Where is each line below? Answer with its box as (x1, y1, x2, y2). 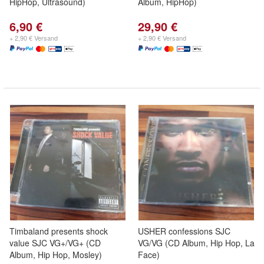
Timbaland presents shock (9, 225, 108, 237)
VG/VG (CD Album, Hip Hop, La (138, 237, 255, 249)
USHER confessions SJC (138, 225, 230, 237)
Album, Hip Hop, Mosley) (9, 249, 102, 260)
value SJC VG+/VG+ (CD (9, 237, 101, 249)
